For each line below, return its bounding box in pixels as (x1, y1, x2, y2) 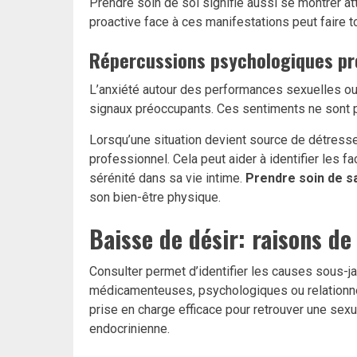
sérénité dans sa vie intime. (89, 171, 245, 186)
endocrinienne (89, 321, 167, 337)
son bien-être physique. (89, 190, 221, 206)
